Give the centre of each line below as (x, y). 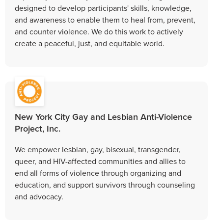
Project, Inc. (38, 128)
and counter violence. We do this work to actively (99, 31)
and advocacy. (39, 196)
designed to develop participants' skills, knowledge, (103, 8)
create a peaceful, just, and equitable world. (90, 43)
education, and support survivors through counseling (105, 184)
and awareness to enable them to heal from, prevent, (105, 19)
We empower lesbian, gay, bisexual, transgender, (98, 149)
